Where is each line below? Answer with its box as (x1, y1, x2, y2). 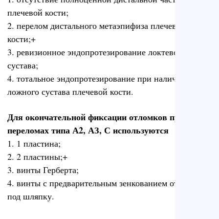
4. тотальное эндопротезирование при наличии (7, 72, 186, 84)
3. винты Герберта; (7, 164, 79, 176)
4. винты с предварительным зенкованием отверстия (7, 177, 207, 189)
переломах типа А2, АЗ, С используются (7, 124, 169, 137)
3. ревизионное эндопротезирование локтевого (7, 45, 186, 58)
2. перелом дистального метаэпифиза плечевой (7, 19, 186, 31)
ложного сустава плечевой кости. (7, 85, 133, 97)
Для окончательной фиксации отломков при (7, 110, 184, 124)
